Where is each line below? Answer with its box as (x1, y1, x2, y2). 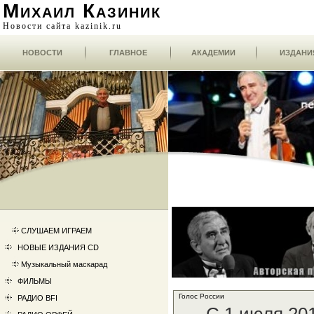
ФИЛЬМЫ (18, 277, 52, 285)
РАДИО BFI (18, 294, 57, 302)
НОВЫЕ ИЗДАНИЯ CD (18, 243, 99, 252)
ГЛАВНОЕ (109, 48, 147, 57)
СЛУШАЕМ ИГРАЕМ (21, 226, 92, 235)
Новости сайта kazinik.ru (3, 21, 122, 31)
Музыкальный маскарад (21, 260, 107, 268)
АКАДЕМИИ (191, 48, 236, 57)
